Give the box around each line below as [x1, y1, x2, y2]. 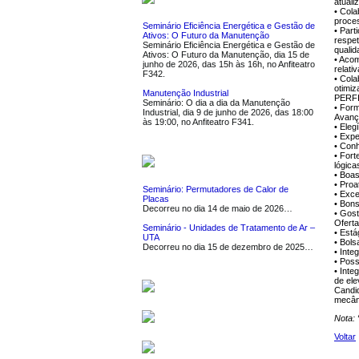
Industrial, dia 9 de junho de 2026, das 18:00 [143, 107, 313, 117]
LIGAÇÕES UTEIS [155, 342, 260, 356]
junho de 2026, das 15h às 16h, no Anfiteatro [143, 59, 315, 69]
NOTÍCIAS [158, 156, 216, 170]
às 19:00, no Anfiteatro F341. [143, 117, 254, 127]
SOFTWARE [158, 312, 226, 325]
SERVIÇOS [158, 281, 220, 295]
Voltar [334, 331, 356, 341]
